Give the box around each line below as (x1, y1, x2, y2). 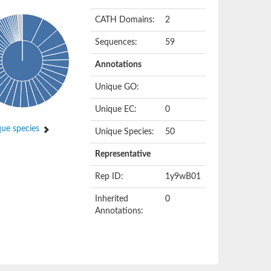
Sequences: (95, 38, 138, 47)
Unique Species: (95, 128, 155, 136)
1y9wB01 (165, 172, 201, 181)
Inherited (95, 195, 129, 203)
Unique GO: (95, 83, 140, 91)
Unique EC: (95, 105, 137, 114)
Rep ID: (95, 172, 124, 181)
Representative (95, 150, 151, 158)
